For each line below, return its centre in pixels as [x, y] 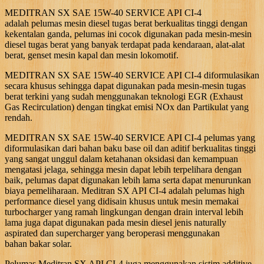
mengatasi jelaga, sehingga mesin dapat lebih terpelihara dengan [123, 169]
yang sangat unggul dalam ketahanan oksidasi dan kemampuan [121, 159]
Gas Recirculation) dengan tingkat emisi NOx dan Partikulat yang [127, 107]
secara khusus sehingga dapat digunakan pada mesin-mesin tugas [125, 85]
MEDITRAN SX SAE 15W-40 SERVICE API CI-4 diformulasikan [132, 75]
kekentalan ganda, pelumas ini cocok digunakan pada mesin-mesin [128, 34]
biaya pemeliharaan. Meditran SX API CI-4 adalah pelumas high [125, 190]
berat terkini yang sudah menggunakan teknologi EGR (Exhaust [124, 96]
